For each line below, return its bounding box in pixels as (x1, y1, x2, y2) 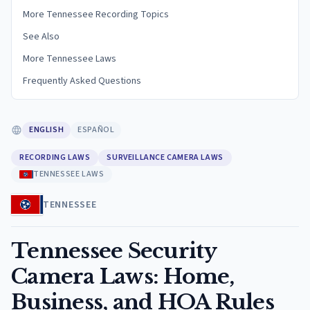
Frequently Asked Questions (23, 74, 141, 88)
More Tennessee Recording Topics (23, 8, 169, 21)
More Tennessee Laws (23, 52, 116, 66)
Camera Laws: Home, (11, 264, 235, 289)
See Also (23, 30, 60, 44)
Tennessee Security (11, 238, 217, 264)
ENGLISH (29, 124, 64, 136)
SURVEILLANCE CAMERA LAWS (107, 152, 224, 163)
